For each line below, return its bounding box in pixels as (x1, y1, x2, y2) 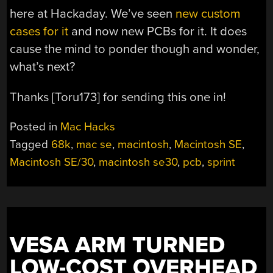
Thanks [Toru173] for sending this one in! (10, 89, 227, 105)
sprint (207, 155, 236, 169)
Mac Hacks (60, 120, 116, 134)
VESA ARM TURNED (10, 232, 225, 260)
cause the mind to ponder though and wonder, (10, 41, 260, 57)
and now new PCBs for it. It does (68, 24, 247, 40)
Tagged (10, 138, 52, 152)
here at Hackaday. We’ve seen (10, 6, 176, 22)
